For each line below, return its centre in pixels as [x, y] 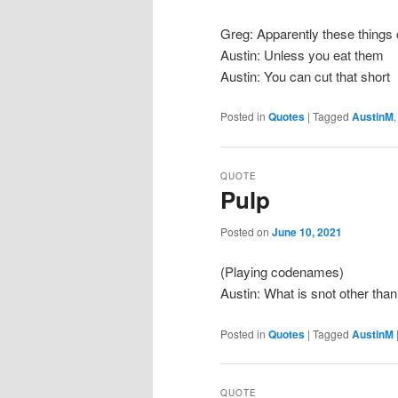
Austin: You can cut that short [305, 76]
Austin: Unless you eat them [302, 54]
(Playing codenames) [282, 272]
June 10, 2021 [307, 231]
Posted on [246, 231]
